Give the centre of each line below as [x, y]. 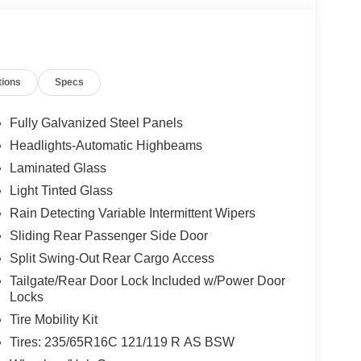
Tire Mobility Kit [53, 320]
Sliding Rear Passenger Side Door [108, 236]
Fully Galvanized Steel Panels [96, 123]
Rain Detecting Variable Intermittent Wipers [132, 214]
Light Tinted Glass [61, 191]
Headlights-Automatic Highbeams [106, 146]
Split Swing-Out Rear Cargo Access [112, 259]
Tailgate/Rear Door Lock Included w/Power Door [147, 281]
